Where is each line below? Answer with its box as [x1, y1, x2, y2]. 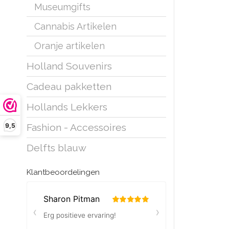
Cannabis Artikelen [34, 21, 117, 32]
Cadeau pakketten [27, 81, 111, 93]
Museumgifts [34, 2, 90, 13]
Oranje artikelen [34, 40, 105, 52]
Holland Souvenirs [27, 60, 112, 73]
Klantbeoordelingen [27, 168, 100, 177]
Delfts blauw [27, 142, 86, 154]
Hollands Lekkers [27, 101, 107, 113]
